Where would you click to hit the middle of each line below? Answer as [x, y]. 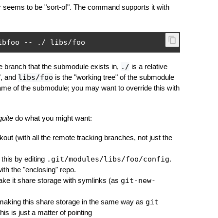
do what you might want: [52, 118]
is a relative [148, 66]
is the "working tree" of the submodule [113, 77]
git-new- [138, 181]
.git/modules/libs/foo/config [108, 159]
